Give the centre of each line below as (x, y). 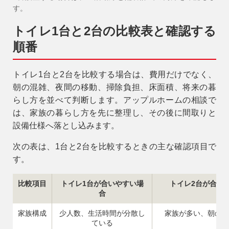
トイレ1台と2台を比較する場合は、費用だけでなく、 (114, 74)
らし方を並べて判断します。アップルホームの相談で (114, 100)
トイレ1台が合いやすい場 (102, 183)
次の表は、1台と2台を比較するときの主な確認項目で (114, 146)
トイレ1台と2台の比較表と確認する (114, 31)
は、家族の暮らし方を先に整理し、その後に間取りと (114, 112)
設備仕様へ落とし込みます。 (66, 125)
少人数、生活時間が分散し (102, 213)
